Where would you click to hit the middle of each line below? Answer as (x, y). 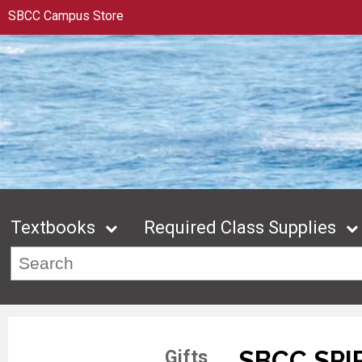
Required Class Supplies (240, 228)
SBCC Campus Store (66, 16)
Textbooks (53, 228)
